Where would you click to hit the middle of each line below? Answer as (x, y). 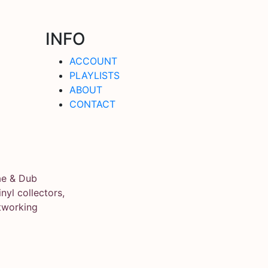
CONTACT (92, 104)
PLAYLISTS (95, 75)
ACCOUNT (93, 61)
